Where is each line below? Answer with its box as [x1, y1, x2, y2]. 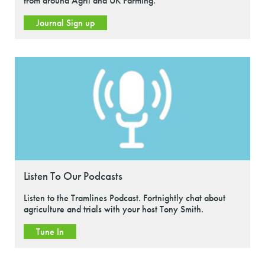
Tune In [36, 225, 64, 238]
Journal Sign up [36, 17, 95, 29]
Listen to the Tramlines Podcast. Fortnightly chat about [24, 192, 225, 204]
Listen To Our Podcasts [24, 169, 122, 183]
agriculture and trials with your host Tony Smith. [24, 203, 203, 215]
